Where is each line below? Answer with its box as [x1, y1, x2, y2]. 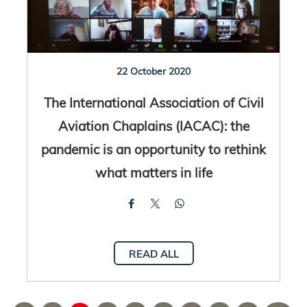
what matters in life [95, 163, 212, 181]
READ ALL [128, 247, 179, 260]
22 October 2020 [116, 64, 191, 77]
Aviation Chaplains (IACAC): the [58, 116, 249, 134]
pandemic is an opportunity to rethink [41, 140, 266, 158]
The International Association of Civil [43, 93, 264, 111]
